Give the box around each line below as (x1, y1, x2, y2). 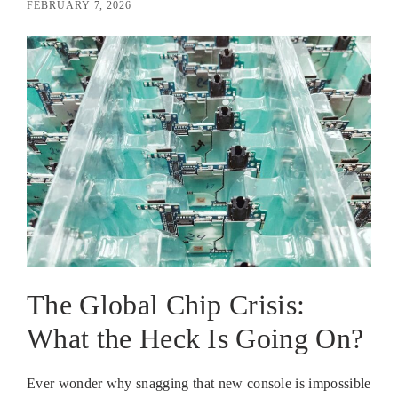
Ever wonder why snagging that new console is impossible (27, 375, 371, 391)
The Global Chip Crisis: (27, 288, 306, 321)
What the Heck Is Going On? (27, 322, 364, 354)
